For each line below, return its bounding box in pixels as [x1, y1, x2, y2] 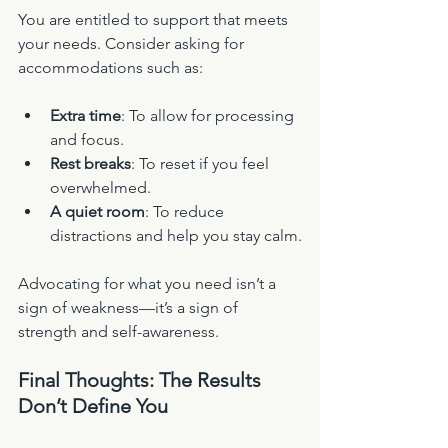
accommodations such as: [18, 58, 203, 78]
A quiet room [50, 202, 145, 222]
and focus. [50, 130, 124, 150]
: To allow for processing [121, 106, 298, 126]
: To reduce [145, 202, 228, 222]
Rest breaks [50, 154, 131, 174]
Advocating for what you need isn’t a [18, 274, 280, 294]
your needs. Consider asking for [18, 34, 248, 54]
